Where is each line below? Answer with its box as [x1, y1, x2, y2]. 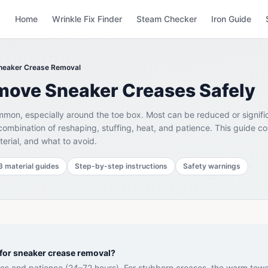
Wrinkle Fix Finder [52, 14, 122, 24]
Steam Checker [136, 14, 197, 24]
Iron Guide [211, 14, 251, 24]
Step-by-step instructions [75, 162, 167, 170]
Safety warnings [183, 162, 240, 170]
